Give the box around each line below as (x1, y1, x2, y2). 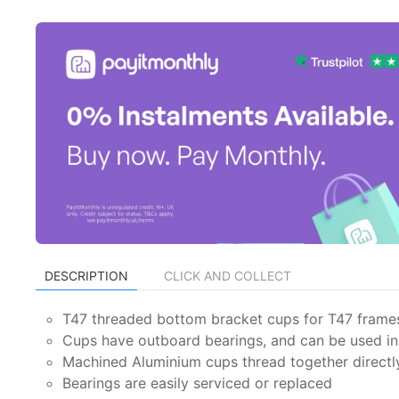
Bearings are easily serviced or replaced (62, 373, 332, 392)
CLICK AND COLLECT (164, 267, 291, 283)
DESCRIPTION (45, 267, 128, 283)
